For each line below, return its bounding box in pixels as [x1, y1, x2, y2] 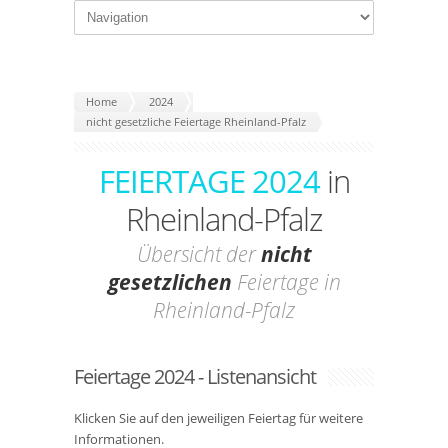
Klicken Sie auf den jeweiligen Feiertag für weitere [74, 409, 363, 427]
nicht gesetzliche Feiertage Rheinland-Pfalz [86, 114, 306, 129]
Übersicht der [136, 240, 261, 268]
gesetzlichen [107, 268, 232, 296]
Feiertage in [231, 268, 341, 296]
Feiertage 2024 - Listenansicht [74, 363, 316, 390]
